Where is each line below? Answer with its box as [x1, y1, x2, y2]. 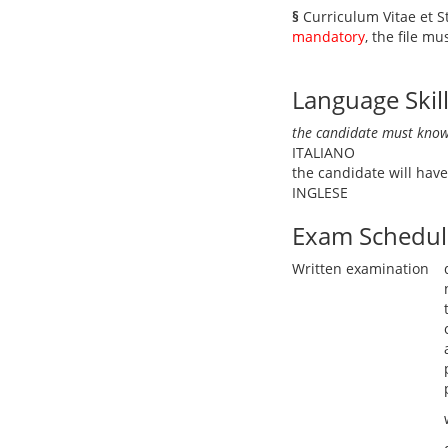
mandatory [292, 27, 365, 46]
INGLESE [292, 183, 348, 202]
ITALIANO [292, 143, 355, 162]
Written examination [292, 259, 429, 278]
